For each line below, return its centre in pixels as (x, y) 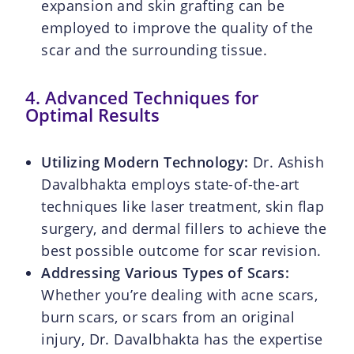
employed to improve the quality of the (177, 27)
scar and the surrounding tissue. (154, 49)
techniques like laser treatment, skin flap (183, 206)
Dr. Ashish (289, 162)
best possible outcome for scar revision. (181, 250)
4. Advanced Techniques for (142, 97)
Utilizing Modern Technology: (147, 162)
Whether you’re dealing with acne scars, (180, 294)
